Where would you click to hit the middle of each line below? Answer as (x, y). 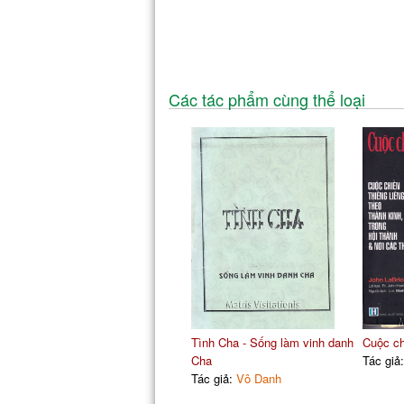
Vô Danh (258, 378)
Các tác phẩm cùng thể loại (267, 99)
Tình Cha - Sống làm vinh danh (272, 342)
